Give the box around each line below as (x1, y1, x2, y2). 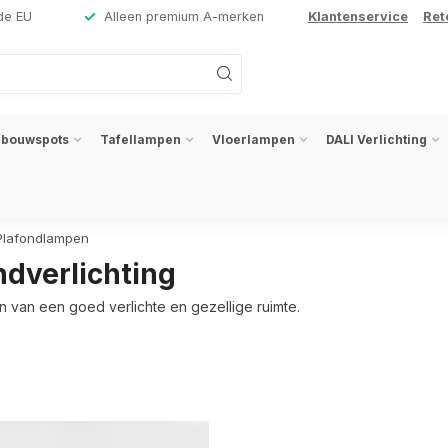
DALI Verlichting (326, 132, 427, 147)
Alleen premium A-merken (104, 9, 264, 24)
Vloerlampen (212, 132, 295, 147)
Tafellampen (100, 132, 181, 147)
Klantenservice (308, 9, 408, 24)
